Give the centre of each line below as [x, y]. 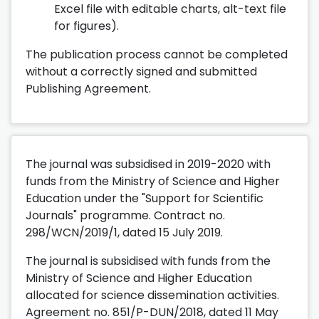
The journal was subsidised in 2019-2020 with [148, 164]
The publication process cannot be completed [157, 54]
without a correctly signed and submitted [141, 71]
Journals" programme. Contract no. [125, 215]
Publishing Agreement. [88, 88]
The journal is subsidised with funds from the [148, 261]
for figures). [87, 26]
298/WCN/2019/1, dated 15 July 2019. [124, 232]
